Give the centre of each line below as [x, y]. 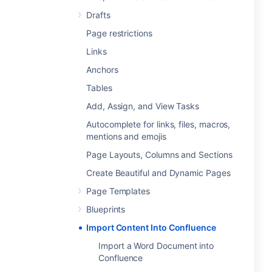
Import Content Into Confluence [151, 227]
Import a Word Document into [156, 246]
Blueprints [106, 209]
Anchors [102, 70]
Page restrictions [119, 33]
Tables [99, 88]
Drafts [98, 15]
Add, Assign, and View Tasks [143, 106]
